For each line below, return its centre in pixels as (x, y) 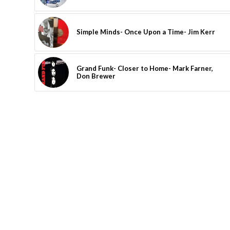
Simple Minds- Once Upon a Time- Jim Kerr (146, 32)
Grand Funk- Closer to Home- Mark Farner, (145, 68)
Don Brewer (96, 76)
